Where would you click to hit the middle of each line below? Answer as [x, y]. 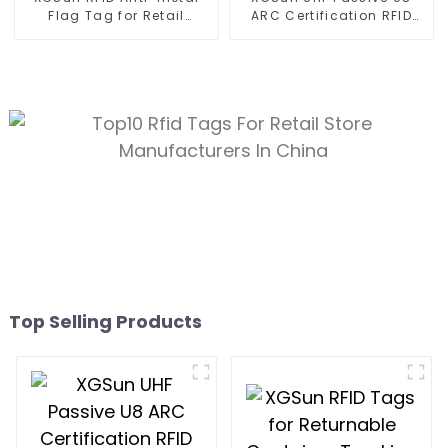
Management [116, 34]
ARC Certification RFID [331, 16]
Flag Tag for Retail [116, 16]
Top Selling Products [105, 321]
